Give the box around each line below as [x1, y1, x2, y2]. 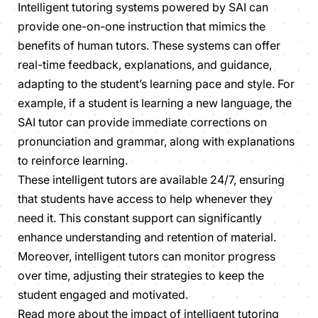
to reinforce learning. [18, 153, 128, 168]
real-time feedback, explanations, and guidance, [18, 57, 272, 72]
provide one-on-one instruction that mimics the [18, 18, 265, 33]
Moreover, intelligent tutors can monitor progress [18, 248, 275, 263]
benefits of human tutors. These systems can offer [18, 38, 280, 53]
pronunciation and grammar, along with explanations [18, 133, 295, 148]
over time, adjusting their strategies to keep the [18, 268, 264, 283]
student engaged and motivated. [18, 287, 188, 302]
